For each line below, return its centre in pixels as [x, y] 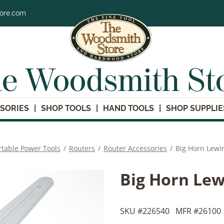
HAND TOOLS [128, 108]
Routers [82, 148]
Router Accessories [135, 148]
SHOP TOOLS [66, 108]
